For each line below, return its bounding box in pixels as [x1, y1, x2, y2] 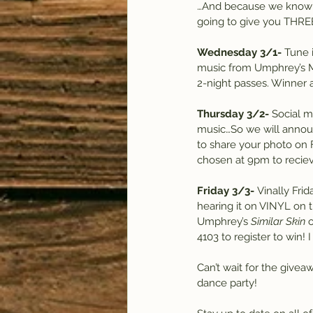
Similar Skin [251, 215, 305, 228]
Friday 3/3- [197, 184, 254, 198]
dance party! [197, 277, 257, 290]
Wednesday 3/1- [197, 46, 282, 59]
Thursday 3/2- [197, 108, 269, 121]
